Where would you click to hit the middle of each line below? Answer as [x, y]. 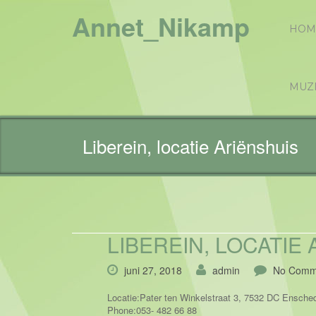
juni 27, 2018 [153, 270]
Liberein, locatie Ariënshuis [190, 146]
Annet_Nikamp [161, 26]
